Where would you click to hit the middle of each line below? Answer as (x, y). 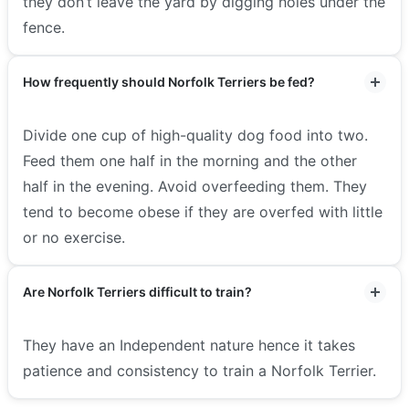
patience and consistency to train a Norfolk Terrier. (199, 370)
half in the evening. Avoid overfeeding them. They (195, 186)
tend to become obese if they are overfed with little (203, 211)
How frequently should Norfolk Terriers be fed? (169, 81)
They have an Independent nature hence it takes (189, 345)
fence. (46, 27)
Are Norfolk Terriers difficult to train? (137, 291)
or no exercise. (74, 237)
